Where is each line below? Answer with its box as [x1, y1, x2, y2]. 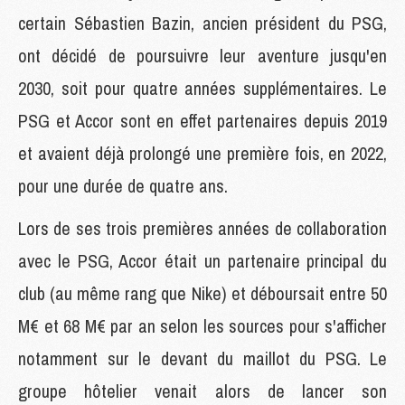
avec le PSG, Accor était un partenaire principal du [18, 248, 387, 273]
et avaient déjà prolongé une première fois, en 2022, [18, 140, 387, 165]
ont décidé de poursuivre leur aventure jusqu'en [18, 42, 387, 68]
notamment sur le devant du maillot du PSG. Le [18, 345, 387, 371]
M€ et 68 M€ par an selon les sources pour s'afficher [18, 313, 387, 338]
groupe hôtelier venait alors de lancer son [18, 378, 387, 403]
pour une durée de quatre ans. [18, 173, 228, 198]
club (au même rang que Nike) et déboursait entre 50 [18, 280, 387, 306]
